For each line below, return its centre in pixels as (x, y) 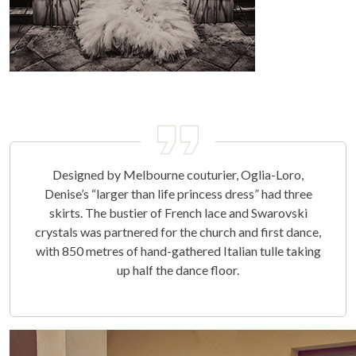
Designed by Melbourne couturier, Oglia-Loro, (178, 174)
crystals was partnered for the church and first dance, (178, 231)
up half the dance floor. (178, 269)
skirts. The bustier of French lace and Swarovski (178, 212)
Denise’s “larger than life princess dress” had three (178, 193)
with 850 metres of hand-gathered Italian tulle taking (178, 250)
